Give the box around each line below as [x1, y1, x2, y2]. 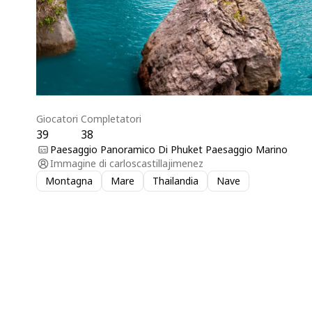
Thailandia [153, 174, 198, 187]
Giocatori [36, 112, 78, 125]
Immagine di [50, 157, 107, 170]
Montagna [45, 174, 93, 187]
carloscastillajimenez [109, 157, 203, 170]
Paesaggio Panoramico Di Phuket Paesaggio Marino [50, 143, 288, 156]
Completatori [81, 112, 141, 125]
